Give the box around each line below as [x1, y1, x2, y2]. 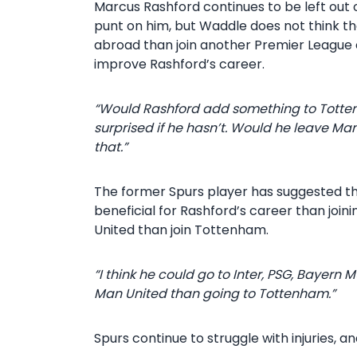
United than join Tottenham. [94, 221, 269, 239]
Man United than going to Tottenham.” [94, 284, 335, 303]
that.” [94, 138, 127, 156]
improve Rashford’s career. [94, 55, 265, 73]
